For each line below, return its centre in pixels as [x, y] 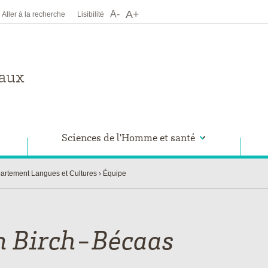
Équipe [115, 173]
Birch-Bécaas [93, 239]
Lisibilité [91, 14]
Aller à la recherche [33, 14]
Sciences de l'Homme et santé [128, 137]
